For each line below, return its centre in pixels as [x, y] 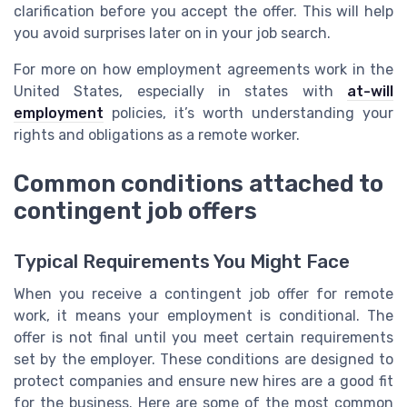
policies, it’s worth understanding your [248, 113]
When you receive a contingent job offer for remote [203, 293]
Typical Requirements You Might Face [182, 261]
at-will [370, 91]
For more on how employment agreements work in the [203, 69]
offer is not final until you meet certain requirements [203, 337]
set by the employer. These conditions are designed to [203, 359]
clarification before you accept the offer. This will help [203, 11]
